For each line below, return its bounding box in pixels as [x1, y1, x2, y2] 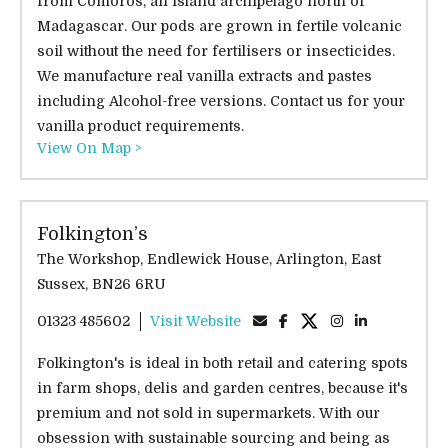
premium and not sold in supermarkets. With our [37, 405, 380, 421]
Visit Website [150, 313, 241, 329]
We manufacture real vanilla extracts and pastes [37, 68, 372, 84]
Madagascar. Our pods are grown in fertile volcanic [37, 18, 402, 34]
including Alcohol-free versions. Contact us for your [37, 93, 405, 109]
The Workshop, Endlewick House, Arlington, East [37, 251, 147, 267]
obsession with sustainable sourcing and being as [37, 430, 390, 446]
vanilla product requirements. [37, 118, 244, 134]
